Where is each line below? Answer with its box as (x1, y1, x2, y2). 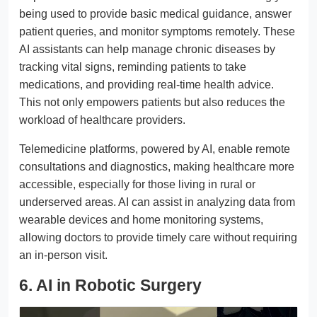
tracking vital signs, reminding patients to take (19, 60, 246, 73)
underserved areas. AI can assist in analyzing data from (19, 195, 295, 208)
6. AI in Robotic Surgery (19, 275, 202, 294)
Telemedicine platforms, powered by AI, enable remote (19, 142, 290, 155)
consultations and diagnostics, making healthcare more (19, 160, 294, 173)
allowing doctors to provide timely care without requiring (19, 231, 297, 243)
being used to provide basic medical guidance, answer (19, 7, 292, 20)
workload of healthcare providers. (19, 113, 185, 126)
